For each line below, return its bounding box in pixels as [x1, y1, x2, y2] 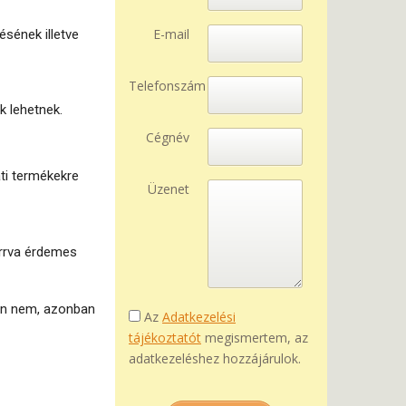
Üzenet [148, 180, 190, 198]
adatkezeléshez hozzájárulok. [129, 350, 301, 367]
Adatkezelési [162, 308, 236, 325]
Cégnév [146, 129, 190, 146]
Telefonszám [129, 77, 206, 94]
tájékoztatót [129, 329, 201, 346]
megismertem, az [201, 329, 308, 346]
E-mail [153, 25, 190, 43]
